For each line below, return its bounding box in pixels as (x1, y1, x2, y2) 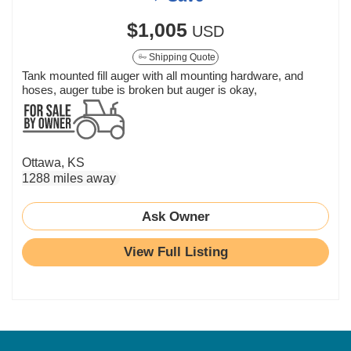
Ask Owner (141, 208, 210, 224)
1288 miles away (22, 171, 116, 185)
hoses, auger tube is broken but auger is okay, (22, 82, 257, 96)
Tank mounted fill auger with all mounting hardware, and (22, 68, 303, 82)
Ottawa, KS (22, 155, 85, 169)
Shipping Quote (147, 51, 215, 63)
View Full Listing (123, 244, 228, 259)
